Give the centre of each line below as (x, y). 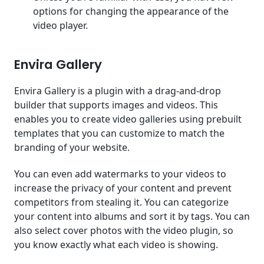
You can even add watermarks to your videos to (120, 174)
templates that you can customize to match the (119, 133)
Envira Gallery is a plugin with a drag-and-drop (118, 91)
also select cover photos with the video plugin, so (124, 231)
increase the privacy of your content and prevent (123, 188)
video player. (60, 25)
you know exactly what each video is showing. (116, 245)
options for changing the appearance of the (131, 11)
